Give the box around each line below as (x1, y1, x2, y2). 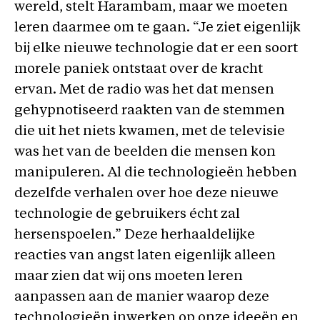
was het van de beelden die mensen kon (14, 146, 276, 159)
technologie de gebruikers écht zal (14, 208, 240, 221)
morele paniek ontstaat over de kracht (14, 63, 263, 76)
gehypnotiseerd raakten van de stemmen (14, 104, 285, 118)
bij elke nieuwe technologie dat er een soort (14, 42, 298, 56)
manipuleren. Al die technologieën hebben (14, 166, 297, 180)
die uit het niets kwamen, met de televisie (14, 125, 285, 139)
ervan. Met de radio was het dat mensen (14, 84, 274, 97)
